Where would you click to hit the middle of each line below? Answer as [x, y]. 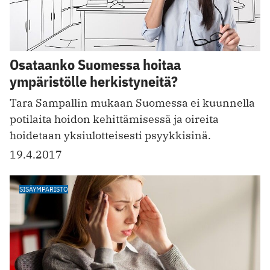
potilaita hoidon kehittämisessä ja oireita [114, 119]
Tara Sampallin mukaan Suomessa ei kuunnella [132, 103]
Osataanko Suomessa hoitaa [95, 65]
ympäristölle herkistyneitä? [94, 82]
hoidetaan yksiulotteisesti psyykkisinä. [110, 136]
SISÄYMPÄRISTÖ [44, 189]
